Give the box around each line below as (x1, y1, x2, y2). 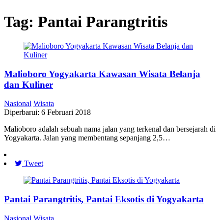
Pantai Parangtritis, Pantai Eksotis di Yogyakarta (4, 194, 204, 205)
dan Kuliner (4, 79, 53, 90)
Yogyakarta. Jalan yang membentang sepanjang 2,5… (4, 134, 170, 142)
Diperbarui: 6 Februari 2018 (4, 108, 91, 117)
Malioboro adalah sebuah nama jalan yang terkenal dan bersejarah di (4, 125, 216, 134)
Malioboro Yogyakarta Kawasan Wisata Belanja (4, 68, 200, 79)
